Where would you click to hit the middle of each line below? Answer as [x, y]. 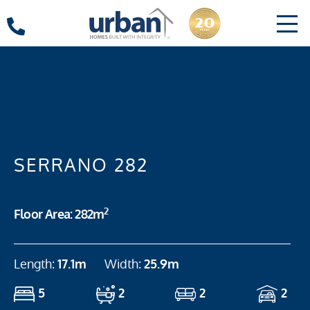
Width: [124, 264]
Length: [36, 264]
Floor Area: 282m [59, 215]
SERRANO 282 [81, 165]
